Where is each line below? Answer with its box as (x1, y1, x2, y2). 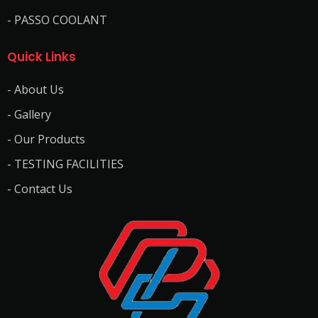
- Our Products (7, 131, 85, 147)
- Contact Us (7, 181, 72, 197)
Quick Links (7, 48, 76, 65)
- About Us (7, 82, 64, 97)
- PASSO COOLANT (7, 12, 107, 28)
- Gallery (7, 106, 51, 122)
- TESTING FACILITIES (7, 156, 124, 172)
